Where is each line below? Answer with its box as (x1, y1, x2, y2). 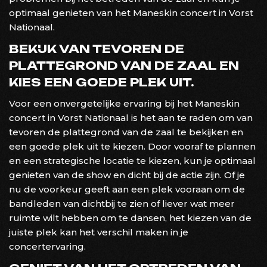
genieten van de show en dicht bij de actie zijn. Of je (9, 169, 245, 181)
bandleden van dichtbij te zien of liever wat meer (9, 197, 235, 209)
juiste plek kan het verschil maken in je (9, 226, 188, 238)
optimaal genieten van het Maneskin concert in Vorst (9, 7, 253, 18)
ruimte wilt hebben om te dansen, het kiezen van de (9, 212, 252, 223)
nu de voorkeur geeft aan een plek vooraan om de (9, 183, 245, 195)
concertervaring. (9, 240, 86, 252)
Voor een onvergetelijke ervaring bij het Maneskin (9, 97, 240, 109)
